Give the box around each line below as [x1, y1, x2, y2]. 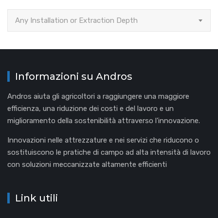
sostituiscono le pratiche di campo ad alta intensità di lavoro [7, 147, 211, 157]
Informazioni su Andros [15, 70, 132, 82]
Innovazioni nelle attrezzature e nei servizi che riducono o [7, 135, 199, 145]
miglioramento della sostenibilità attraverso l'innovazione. [7, 116, 200, 125]
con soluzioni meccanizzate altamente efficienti [7, 160, 167, 169]
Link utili [15, 192, 58, 204]
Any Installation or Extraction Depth [15, 16, 138, 25]
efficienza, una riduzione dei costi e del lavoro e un [7, 104, 174, 113]
